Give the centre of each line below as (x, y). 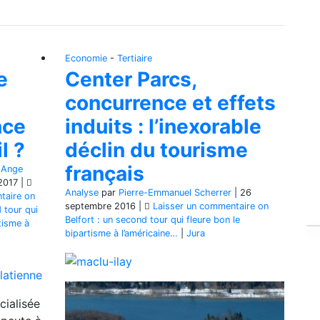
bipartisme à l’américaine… (121, 233)
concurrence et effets (170, 102)
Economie (86, 58)
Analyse (82, 192)
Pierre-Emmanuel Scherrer (175, 192)
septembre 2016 (100, 206)
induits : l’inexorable (163, 126)
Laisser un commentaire (204, 206)
